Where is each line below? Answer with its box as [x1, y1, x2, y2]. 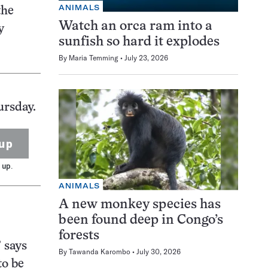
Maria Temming [69, 53, 118, 62]
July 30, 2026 [136, 246, 181, 256]
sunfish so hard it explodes [59, 35, 220, 48]
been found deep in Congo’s [59, 214, 223, 227]
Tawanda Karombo [69, 246, 130, 256]
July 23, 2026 [124, 53, 168, 62]
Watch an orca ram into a [59, 20, 212, 33]
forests [59, 229, 99, 242]
